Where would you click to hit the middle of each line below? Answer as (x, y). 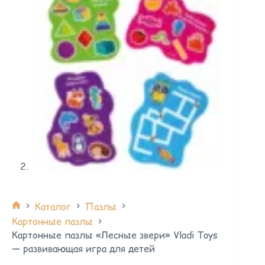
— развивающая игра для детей (83, 248)
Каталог (53, 206)
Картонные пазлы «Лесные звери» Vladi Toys (115, 235)
